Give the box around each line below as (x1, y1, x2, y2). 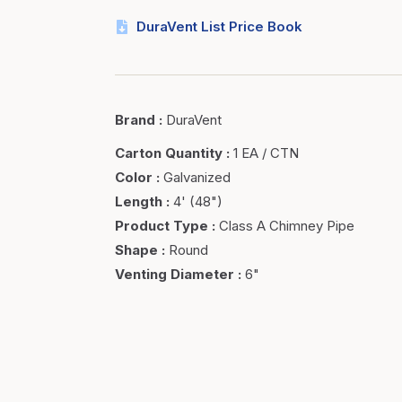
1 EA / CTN (233, 144, 300, 162)
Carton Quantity (115, 144, 223, 162)
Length (115, 193, 163, 210)
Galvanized (163, 169, 232, 186)
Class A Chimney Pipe (219, 217, 355, 234)
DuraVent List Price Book (136, 18, 303, 35)
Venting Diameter (115, 266, 235, 283)
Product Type (115, 217, 209, 234)
